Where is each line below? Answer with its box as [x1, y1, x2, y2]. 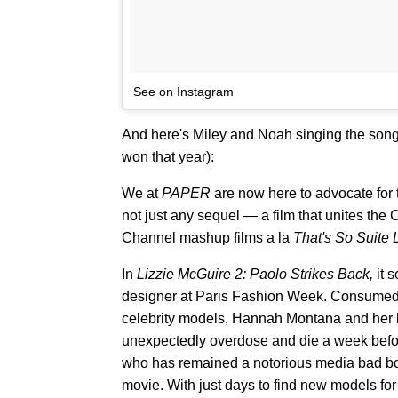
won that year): [122, 149, 214, 164]
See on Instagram [133, 84, 234, 99]
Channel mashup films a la [122, 230, 293, 245]
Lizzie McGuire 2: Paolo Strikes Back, [137, 267, 377, 282]
